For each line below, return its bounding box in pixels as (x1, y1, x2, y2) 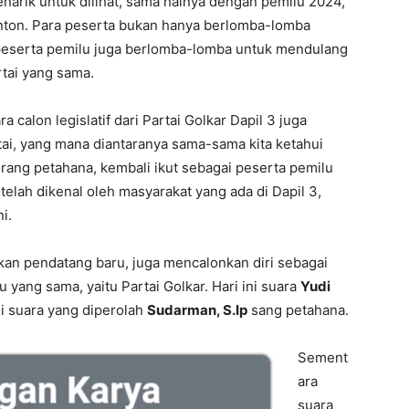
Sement (298, 349, 348, 366)
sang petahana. (247, 301, 349, 319)
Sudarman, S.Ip (147, 301, 247, 319)
